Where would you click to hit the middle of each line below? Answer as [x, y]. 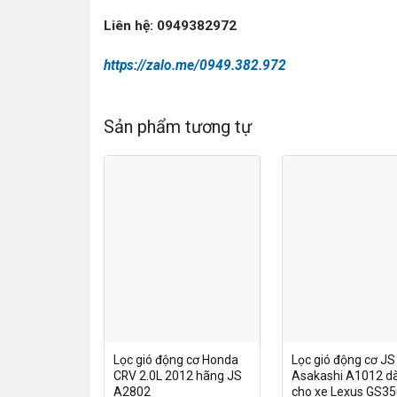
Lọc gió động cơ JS [343, 360]
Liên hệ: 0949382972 [170, 26]
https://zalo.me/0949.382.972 [195, 65]
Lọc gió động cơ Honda [175, 360]
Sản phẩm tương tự [178, 126]
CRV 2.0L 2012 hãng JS [177, 376]
